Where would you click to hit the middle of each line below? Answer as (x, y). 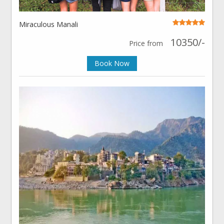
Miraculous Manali (49, 24)
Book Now (112, 63)
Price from (146, 43)
